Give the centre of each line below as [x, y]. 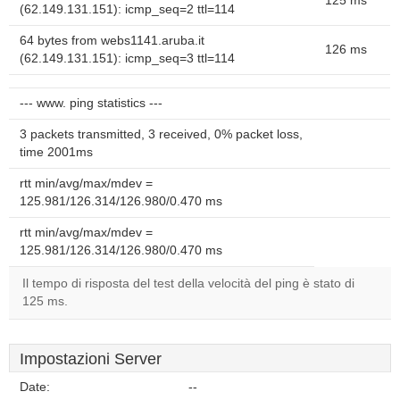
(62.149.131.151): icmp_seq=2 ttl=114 [127, 9]
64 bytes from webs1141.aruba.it [112, 41]
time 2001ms [56, 152]
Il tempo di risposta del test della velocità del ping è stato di [188, 283]
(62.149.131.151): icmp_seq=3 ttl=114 [127, 58]
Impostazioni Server [91, 359]
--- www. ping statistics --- [91, 103]
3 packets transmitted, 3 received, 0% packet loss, [161, 134]
